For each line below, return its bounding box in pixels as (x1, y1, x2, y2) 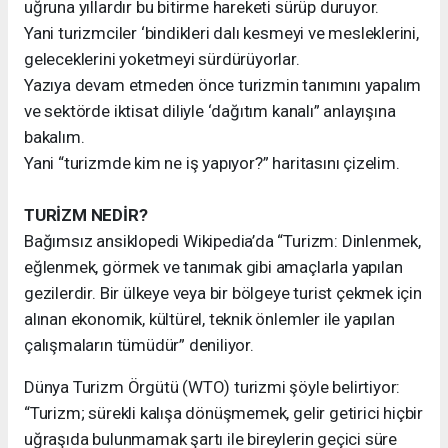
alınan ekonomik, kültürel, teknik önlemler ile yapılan (24, 309, 395, 329)
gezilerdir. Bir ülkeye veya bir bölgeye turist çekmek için (24, 283, 422, 303)
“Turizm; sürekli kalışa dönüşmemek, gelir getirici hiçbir (24, 403, 424, 423)
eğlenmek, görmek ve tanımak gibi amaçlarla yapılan (24, 257, 403, 277)
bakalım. (24, 127, 85, 147)
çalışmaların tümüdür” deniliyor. (24, 335, 254, 355)
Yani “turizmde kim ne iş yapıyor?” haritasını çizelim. (24, 153, 400, 173)
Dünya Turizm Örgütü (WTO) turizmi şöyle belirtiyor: (24, 377, 401, 397)
